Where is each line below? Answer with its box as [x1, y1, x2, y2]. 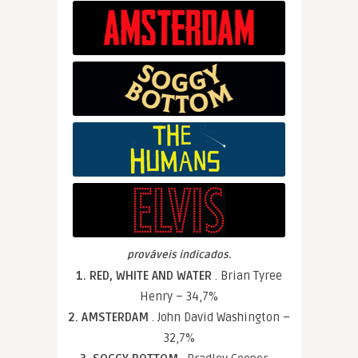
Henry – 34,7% [140, 288, 218, 304]
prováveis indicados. [127, 248, 231, 261]
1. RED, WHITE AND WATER [76, 268, 215, 283]
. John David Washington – [152, 309, 290, 324]
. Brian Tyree [215, 268, 282, 283]
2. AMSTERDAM [68, 309, 152, 324]
